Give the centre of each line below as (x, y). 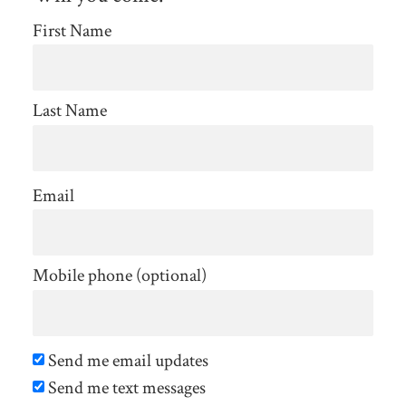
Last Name (69, 111)
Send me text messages (125, 387)
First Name (72, 30)
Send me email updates (126, 360)
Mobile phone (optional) (119, 276)
